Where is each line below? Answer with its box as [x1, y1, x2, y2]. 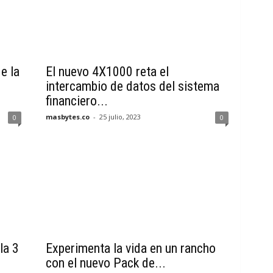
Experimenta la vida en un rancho [45, 241, 216, 256]
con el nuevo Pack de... [45, 255, 166, 271]
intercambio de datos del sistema [45, 79, 219, 94]
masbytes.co [45, 112, 90, 121]
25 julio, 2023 [99, 112, 141, 121]
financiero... [45, 93, 108, 108]
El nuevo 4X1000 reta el [45, 64, 169, 79]
